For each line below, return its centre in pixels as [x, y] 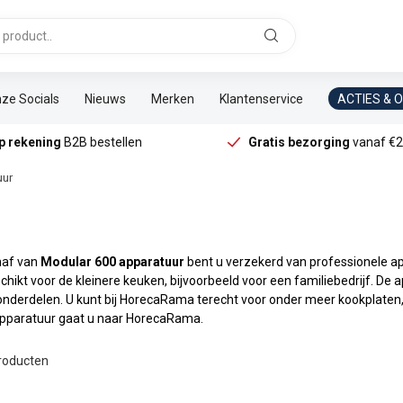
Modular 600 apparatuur [112, 262]
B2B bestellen [101, 142]
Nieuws [105, 99]
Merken [173, 99]
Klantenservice [261, 99]
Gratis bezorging [300, 142]
